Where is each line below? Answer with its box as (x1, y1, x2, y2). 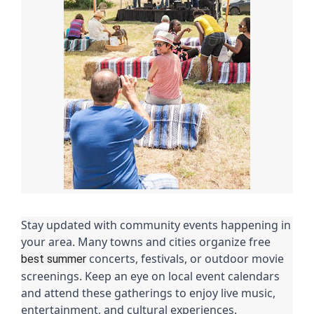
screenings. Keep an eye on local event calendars (21, 268, 280, 284)
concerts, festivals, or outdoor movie (86, 250, 284, 266)
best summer (21, 252, 86, 266)
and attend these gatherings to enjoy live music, (21, 285, 275, 301)
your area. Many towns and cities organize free (21, 233, 271, 250)
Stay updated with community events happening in (21, 217, 291, 233)
